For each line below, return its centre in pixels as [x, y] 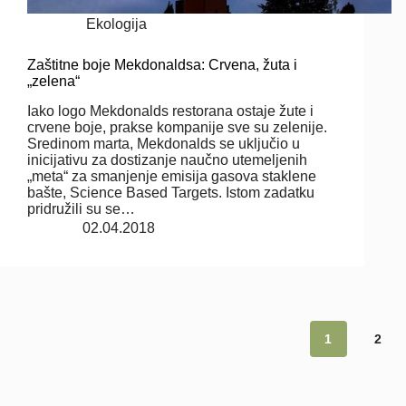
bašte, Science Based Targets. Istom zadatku [171, 193]
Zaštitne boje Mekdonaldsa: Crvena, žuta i [162, 65]
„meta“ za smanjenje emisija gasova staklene [172, 176]
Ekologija [117, 24]
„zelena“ [53, 82]
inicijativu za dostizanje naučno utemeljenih [167, 160]
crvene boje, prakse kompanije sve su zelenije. [177, 127]
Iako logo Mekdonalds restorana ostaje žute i [170, 111]
